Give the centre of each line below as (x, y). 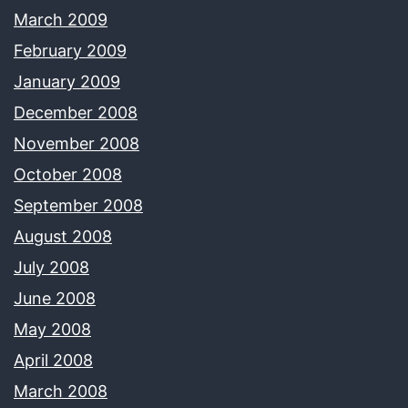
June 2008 (55, 298)
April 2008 (53, 360)
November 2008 (76, 143)
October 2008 (68, 174)
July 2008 (51, 267)
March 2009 (61, 19)
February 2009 (70, 50)
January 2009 (67, 81)
